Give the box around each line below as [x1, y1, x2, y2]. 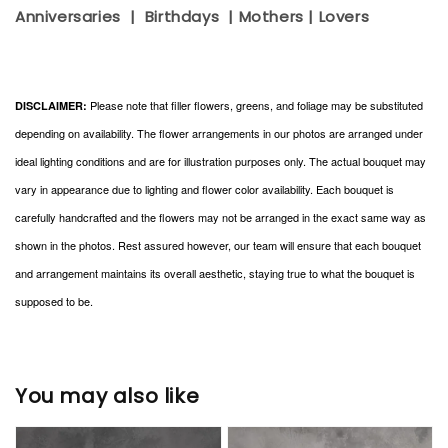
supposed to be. [15, 293, 96, 310]
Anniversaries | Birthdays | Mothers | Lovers [15, 6, 374, 28]
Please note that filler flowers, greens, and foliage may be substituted [87, 97, 423, 114]
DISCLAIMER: [15, 98, 87, 114]
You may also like [15, 381, 200, 410]
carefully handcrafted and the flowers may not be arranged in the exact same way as [15, 209, 426, 226]
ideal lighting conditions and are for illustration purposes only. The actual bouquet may [15, 153, 426, 170]
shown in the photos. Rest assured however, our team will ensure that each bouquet [15, 237, 421, 254]
